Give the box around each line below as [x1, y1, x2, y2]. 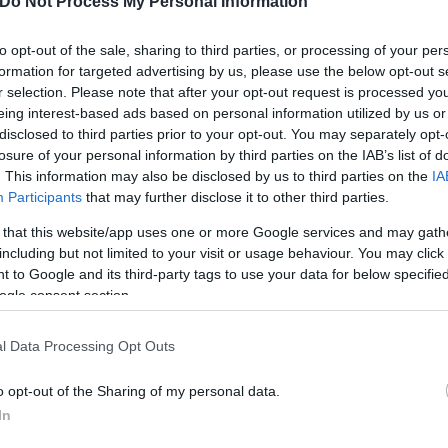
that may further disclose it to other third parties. [82, 188, 389, 205]
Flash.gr [192, 242, 234, 261]
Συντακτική [192, 204, 257, 223]
